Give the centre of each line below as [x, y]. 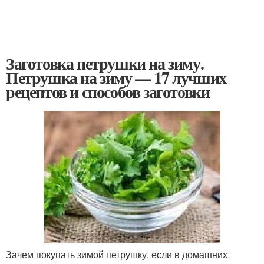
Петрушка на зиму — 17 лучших [116, 77]
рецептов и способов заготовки [108, 92]
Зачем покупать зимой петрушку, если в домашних [117, 254]
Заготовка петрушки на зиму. [105, 63]
